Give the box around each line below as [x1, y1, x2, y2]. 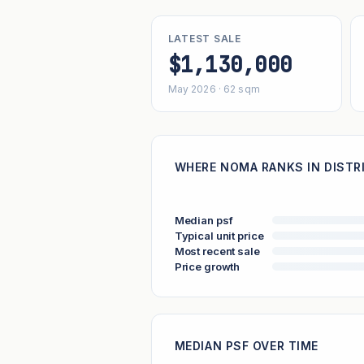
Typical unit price [174, 228, 264, 242]
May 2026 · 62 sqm [167, 83, 260, 96]
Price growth [174, 259, 240, 273]
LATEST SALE [167, 32, 241, 45]
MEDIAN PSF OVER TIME [174, 339, 318, 353]
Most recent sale [174, 244, 260, 258]
